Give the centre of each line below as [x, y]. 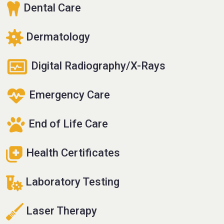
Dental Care [51, 8]
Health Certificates [72, 153]
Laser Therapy [60, 211]
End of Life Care [67, 124]
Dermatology [57, 37]
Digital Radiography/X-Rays [97, 66]
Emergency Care [68, 95]
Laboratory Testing [71, 182]
